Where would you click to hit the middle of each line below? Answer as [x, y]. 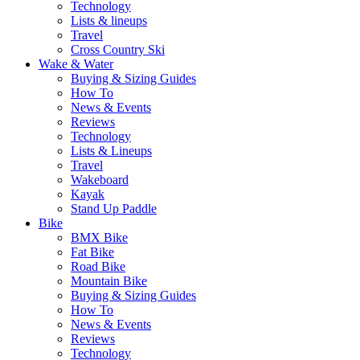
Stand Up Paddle [114, 209]
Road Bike [98, 267]
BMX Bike [99, 238]
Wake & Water [76, 64]
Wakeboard [100, 180]
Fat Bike [92, 252]
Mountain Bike [109, 281]
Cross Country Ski [118, 50]
